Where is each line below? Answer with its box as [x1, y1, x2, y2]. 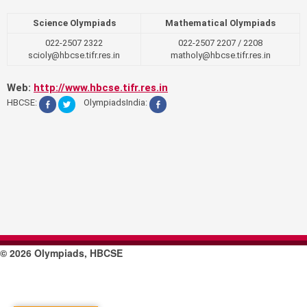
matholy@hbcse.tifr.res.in [170, 50, 271, 60]
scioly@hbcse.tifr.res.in [28, 50, 120, 60]
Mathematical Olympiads [165, 18, 275, 28]
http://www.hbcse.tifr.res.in [34, 82, 168, 94]
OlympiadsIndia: [75, 97, 149, 108]
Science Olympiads [32, 18, 116, 28]
